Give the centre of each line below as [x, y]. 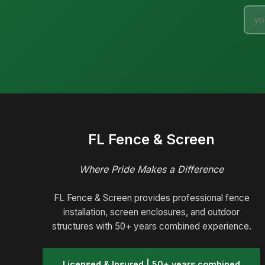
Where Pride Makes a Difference [151, 169]
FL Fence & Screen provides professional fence [151, 198]
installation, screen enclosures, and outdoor [151, 212]
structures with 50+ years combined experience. [151, 227]
